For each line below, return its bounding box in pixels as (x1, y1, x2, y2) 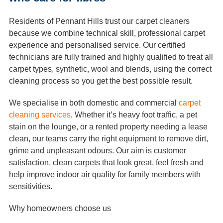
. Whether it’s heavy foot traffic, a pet (71, 110, 197, 119)
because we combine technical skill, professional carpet (9, 28, 205, 37)
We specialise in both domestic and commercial (9, 98, 179, 107)
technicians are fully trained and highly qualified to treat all (9, 52, 213, 61)
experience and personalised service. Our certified (9, 40, 186, 49)
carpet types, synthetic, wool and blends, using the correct (9, 64, 212, 73)
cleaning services (9, 110, 71, 119)
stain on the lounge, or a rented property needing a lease (9, 122, 208, 131)
